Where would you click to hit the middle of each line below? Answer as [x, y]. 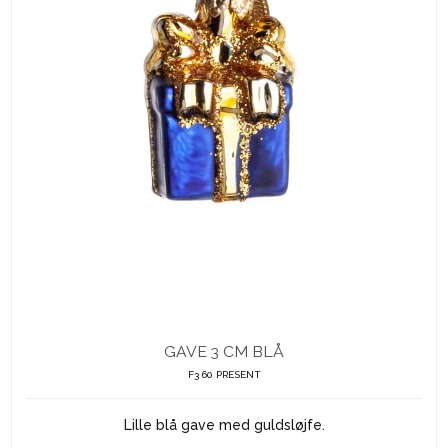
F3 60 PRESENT [224, 375]
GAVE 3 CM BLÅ [224, 352]
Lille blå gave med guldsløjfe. [224, 425]
